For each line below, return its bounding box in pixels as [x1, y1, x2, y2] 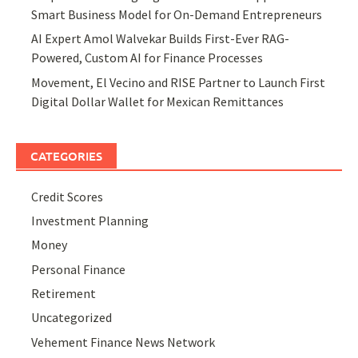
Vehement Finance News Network [31, 333, 216, 350]
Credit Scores [31, 188, 104, 205]
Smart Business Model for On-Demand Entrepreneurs [31, 6, 323, 22]
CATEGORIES [30, 147, 102, 164]
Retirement [31, 285, 97, 302]
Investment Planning [31, 212, 149, 229]
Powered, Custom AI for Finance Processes [31, 50, 264, 66]
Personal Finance [31, 261, 126, 277]
